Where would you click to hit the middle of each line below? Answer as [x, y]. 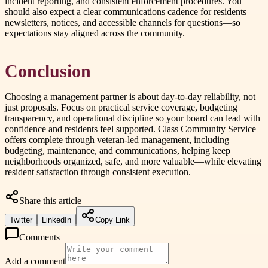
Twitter [21, 220]
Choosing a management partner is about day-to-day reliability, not [130, 96]
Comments [39, 237]
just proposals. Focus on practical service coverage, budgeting [121, 107]
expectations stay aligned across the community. [95, 33]
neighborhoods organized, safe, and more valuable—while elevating [133, 161]
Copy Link [112, 220]
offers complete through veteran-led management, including [117, 139]
